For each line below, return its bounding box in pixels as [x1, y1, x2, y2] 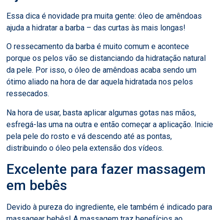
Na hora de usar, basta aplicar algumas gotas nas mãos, [6, 108, 196, 117]
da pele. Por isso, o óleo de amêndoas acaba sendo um [6, 65, 197, 75]
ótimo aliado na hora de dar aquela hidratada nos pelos [6, 77, 193, 87]
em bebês [6, 177, 68, 194]
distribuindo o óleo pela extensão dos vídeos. [6, 143, 164, 153]
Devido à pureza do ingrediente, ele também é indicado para [6, 202, 213, 212]
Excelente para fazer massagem [6, 161, 206, 178]
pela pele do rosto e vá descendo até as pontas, [6, 131, 172, 141]
